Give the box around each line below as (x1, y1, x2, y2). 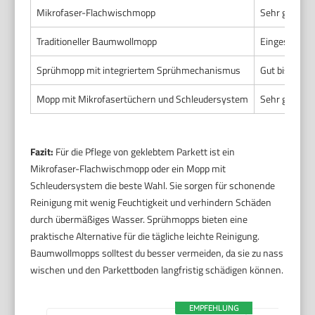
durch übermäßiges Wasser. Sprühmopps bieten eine (30, 211, 248, 226)
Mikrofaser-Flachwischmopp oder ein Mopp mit (30, 160, 226, 176)
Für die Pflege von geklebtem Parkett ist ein (53, 143, 236, 159)
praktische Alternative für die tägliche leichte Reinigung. (30, 228, 260, 243)
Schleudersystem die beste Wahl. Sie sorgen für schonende (30, 177, 276, 193)
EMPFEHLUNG (189, 302, 239, 312)
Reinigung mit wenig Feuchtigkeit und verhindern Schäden (30, 194, 272, 210)
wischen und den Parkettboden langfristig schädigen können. (30, 262, 284, 277)
